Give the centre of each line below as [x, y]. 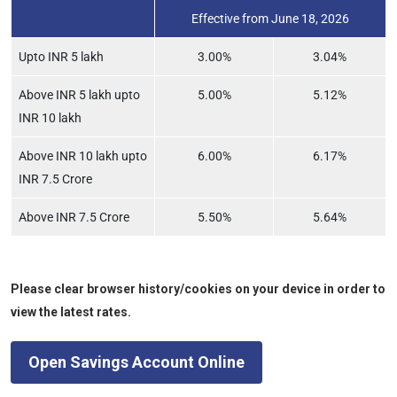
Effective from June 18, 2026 [270, 19]
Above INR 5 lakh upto [79, 95]
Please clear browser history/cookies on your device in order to [198, 289]
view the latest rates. [71, 312]
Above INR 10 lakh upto [83, 156]
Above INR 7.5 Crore [74, 218]
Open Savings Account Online [136, 362]
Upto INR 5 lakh [61, 57]
